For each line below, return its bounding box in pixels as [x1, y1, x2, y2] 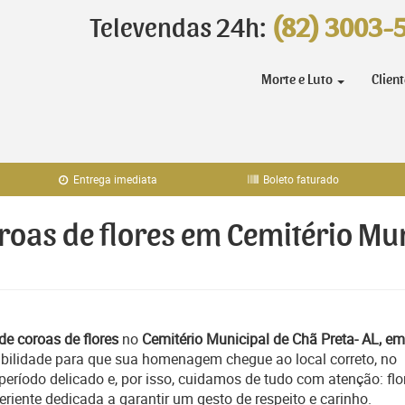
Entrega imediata [71, 172, 158, 186]
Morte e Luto [261, 72, 335, 87]
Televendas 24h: [90, 15, 271, 42]
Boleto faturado [260, 172, 340, 186]
